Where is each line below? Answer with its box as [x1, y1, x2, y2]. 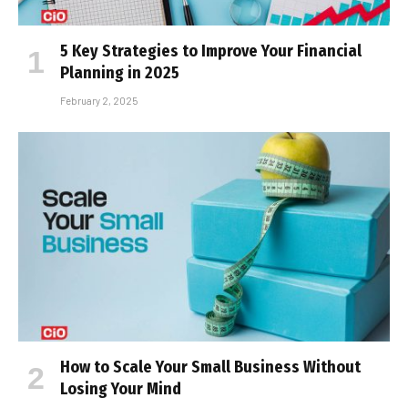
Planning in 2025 [60, 63, 179, 84]
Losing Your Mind [60, 378, 181, 399]
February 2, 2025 [60, 95, 138, 107]
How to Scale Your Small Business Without [60, 356, 361, 377]
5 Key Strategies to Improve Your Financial [60, 41, 362, 62]
